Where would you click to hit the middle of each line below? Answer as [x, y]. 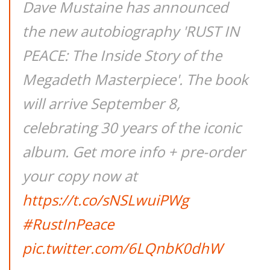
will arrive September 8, [101, 103]
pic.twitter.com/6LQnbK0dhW [122, 248]
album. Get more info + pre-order [134, 152]
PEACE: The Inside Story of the [122, 55]
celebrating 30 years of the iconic [132, 127]
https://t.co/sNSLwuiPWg [105, 200]
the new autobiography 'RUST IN [131, 31]
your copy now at [80, 176]
